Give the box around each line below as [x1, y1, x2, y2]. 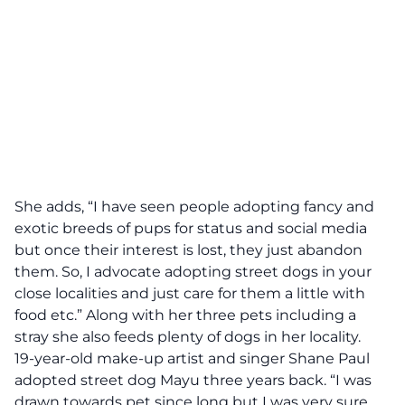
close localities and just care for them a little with [14, 285, 365, 302]
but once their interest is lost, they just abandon [14, 241, 363, 259]
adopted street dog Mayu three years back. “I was [14, 372, 372, 389]
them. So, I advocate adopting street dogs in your [14, 263, 372, 280]
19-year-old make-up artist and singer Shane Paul [14, 350, 370, 367]
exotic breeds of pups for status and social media [14, 220, 367, 237]
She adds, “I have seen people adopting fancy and [14, 198, 374, 215]
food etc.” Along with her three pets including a [14, 306, 356, 324]
